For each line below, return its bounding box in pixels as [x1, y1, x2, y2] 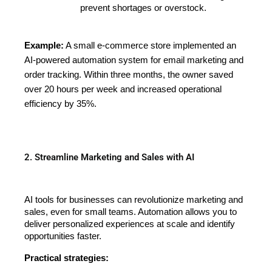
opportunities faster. [24, 231, 101, 241]
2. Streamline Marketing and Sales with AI [24, 152, 194, 163]
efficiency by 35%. [24, 98, 97, 109]
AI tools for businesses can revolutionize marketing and [24, 194, 243, 205]
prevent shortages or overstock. [80, 2, 206, 13]
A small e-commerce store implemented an [64, 40, 236, 50]
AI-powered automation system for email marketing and [24, 55, 243, 65]
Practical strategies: [24, 253, 109, 263]
